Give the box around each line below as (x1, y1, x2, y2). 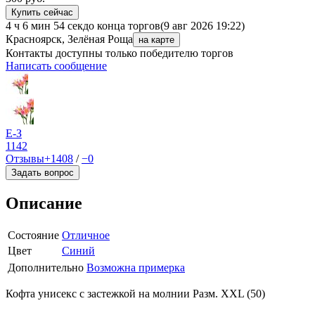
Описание (6, 194, 82, 213)
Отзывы (6, 153, 44, 165)
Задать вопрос (11, 167, 74, 179)
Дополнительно (8, 262, 84, 274)
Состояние (8, 229, 59, 242)
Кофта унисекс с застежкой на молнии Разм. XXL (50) (6, 288, 265, 300)
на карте (139, 34, 174, 46)
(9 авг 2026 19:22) (160, 20, 245, 32)
